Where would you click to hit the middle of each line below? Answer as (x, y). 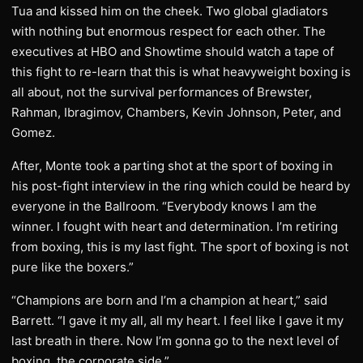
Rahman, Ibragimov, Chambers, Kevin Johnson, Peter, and (176, 112)
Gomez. (33, 132)
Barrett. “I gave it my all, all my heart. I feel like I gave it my (177, 320)
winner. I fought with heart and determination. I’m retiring (175, 226)
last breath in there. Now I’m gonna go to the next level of (175, 341)
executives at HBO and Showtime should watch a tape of (173, 51)
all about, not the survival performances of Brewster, (162, 92)
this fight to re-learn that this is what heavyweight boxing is (181, 72)
